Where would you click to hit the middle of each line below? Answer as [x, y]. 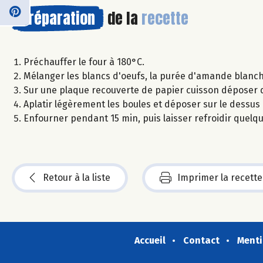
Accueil [150, 240]
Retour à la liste [77, 177]
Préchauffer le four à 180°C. [84, 62]
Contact [201, 240]
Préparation [58, 18]
